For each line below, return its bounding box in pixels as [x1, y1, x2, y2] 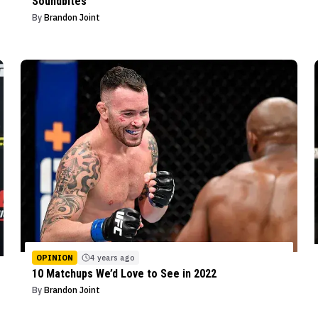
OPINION [35, 253, 73, 263]
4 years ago [89, 253, 135, 263]
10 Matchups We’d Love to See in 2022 [31, 267, 216, 281]
